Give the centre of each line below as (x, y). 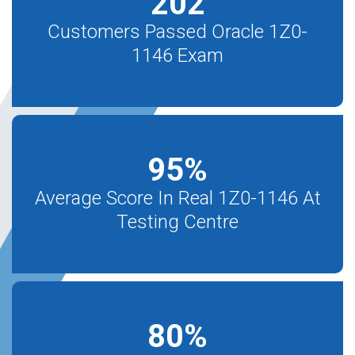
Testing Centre (177, 222)
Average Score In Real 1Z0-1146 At (177, 198)
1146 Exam (177, 55)
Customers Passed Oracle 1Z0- (177, 32)
